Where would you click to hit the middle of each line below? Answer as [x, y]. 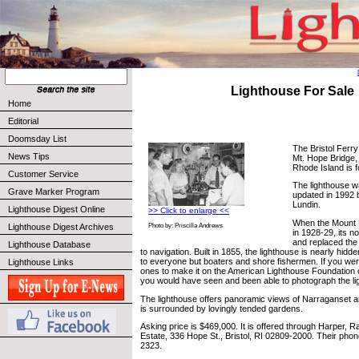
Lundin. [307, 205]
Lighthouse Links [41, 262]
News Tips [29, 156]
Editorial [23, 121]
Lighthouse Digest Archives [61, 227]
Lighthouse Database [49, 244]
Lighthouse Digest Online [56, 209]
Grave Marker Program [54, 192]
